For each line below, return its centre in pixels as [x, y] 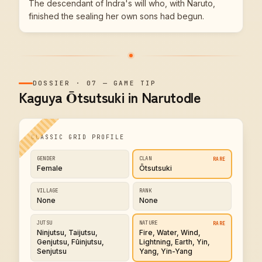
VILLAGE [48, 191]
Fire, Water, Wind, [170, 232]
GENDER [46, 158]
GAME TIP [135, 83]
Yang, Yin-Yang [166, 251]
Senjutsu [52, 251]
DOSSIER [52, 83]
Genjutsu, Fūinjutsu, [70, 242]
